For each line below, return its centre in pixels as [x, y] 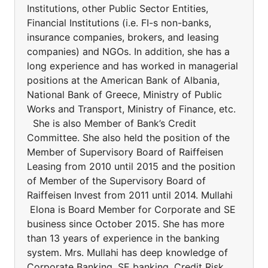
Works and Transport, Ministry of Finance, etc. [131, 109]
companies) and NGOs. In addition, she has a [128, 51]
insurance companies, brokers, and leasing [123, 37]
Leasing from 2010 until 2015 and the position [131, 166]
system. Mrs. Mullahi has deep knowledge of [127, 252]
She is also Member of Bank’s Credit [112, 123]
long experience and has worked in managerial [133, 66]
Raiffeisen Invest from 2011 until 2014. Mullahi [130, 195]
